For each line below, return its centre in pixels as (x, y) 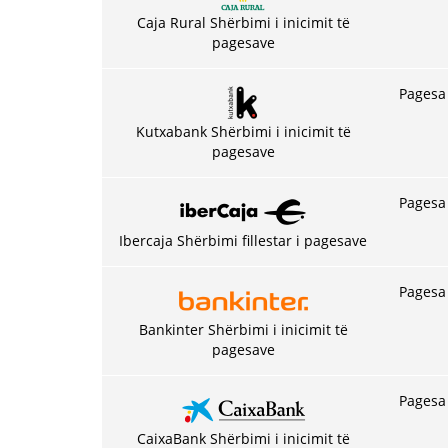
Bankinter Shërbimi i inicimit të (243, 329)
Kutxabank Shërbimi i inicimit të (243, 131)
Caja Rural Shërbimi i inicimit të (243, 22)
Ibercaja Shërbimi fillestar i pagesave (243, 240)
